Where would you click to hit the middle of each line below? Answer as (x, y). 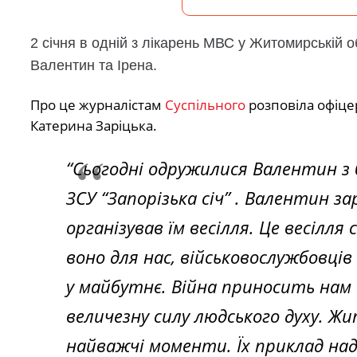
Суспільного (205, 104)
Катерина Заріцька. (93, 125)
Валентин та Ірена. (93, 66)
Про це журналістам (97, 104)
